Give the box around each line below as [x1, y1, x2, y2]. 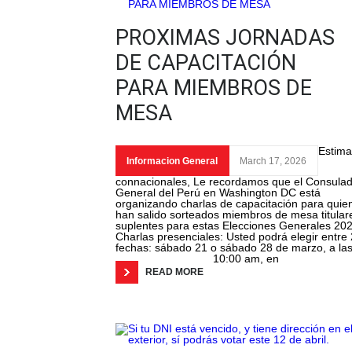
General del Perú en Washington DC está [115, 186, 321, 200]
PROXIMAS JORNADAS [115, 25, 335, 51]
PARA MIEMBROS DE [115, 75, 312, 101]
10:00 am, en [213, 252, 279, 266]
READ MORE [145, 266, 203, 278]
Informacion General [126, 156, 218, 167]
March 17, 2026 [240, 156, 306, 167]
